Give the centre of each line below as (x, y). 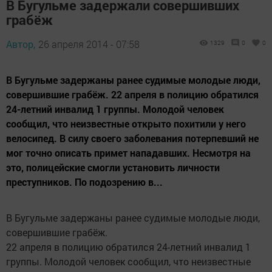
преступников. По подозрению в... (84, 182)
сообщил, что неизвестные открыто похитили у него (126, 123)
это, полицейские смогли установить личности (113, 167)
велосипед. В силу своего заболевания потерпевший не (132, 138)
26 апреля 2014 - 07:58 (89, 44)
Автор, (21, 44)
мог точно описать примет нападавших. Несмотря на (128, 152)
